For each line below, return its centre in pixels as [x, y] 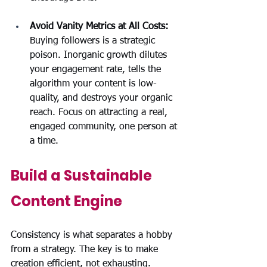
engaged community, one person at [105, 127]
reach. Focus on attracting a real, [100, 112]
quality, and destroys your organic [103, 98]
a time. [44, 141]
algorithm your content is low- [93, 84]
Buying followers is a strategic [94, 41]
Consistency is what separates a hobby [93, 235]
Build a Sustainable [83, 175]
